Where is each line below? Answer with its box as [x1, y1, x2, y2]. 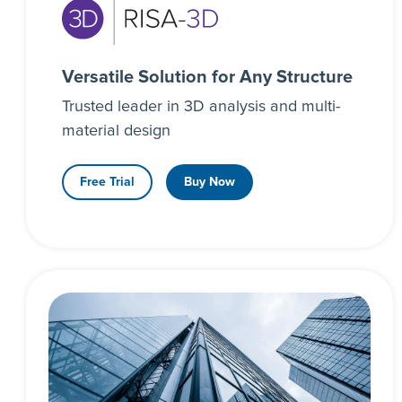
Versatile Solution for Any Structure [61, 68, 353, 87]
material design [61, 123, 170, 140]
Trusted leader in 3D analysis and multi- [61, 99, 340, 116]
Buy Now [183, 176, 235, 189]
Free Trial [79, 176, 135, 189]
